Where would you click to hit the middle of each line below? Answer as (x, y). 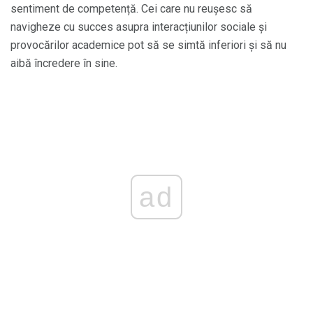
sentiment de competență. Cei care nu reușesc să (131, 8)
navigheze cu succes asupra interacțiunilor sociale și (139, 27)
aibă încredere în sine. (64, 63)
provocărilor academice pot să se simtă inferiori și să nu (148, 45)
